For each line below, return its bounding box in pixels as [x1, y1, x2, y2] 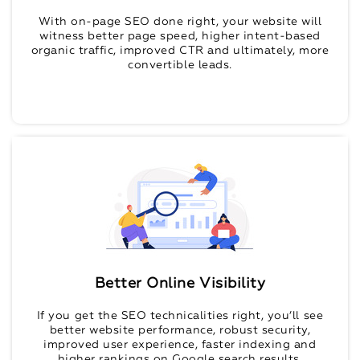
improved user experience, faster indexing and [43, 339, 317, 351]
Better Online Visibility [94, 276, 266, 292]
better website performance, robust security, [49, 325, 311, 337]
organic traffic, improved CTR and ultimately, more [31, 45, 329, 57]
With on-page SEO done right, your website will [38, 16, 322, 28]
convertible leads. [128, 59, 232, 72]
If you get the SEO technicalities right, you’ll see [36, 310, 324, 322]
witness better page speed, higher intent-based [39, 31, 321, 43]
